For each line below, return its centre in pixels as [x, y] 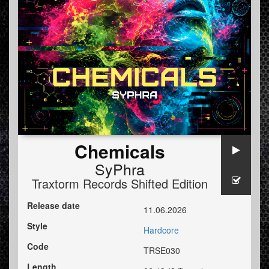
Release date [53, 206]
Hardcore [161, 230]
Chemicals [119, 151]
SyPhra [119, 169]
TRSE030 [162, 251]
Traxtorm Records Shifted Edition [119, 184]
